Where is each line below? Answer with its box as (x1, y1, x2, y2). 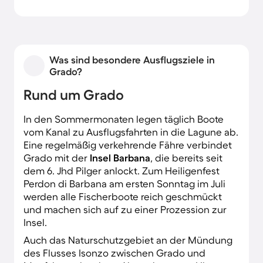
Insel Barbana (90, 151, 150, 163)
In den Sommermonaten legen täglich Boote (23, 113, 224, 124)
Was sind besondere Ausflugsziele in (49, 53, 215, 65)
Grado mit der (23, 151, 90, 163)
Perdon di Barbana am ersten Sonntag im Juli (23, 177, 225, 189)
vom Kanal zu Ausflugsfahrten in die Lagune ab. (23, 126, 238, 137)
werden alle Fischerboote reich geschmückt (23, 190, 222, 202)
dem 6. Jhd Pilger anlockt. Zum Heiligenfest (23, 164, 220, 176)
